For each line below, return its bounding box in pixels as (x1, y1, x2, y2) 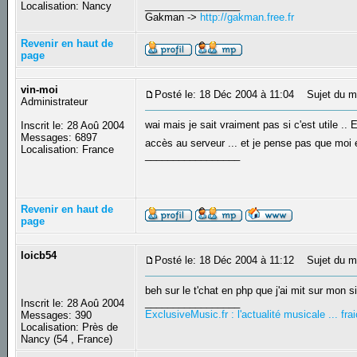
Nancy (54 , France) (21, 333, 113, 346)
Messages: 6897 (21, 131, 98, 144)
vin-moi (21, 84, 59, 96)
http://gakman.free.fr (200, 11, 295, 24)
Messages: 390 (21, 309, 92, 322)
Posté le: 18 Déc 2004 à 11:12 (155, 254, 295, 267)
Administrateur (21, 96, 88, 108)
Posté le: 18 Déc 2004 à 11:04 (155, 88, 295, 101)
